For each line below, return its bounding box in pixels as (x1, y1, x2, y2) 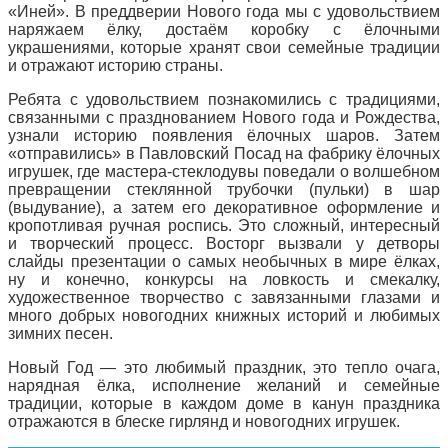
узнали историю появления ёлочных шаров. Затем (8, 126, 440, 144)
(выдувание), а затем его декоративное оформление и (8, 198, 440, 216)
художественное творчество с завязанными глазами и (8, 288, 440, 306)
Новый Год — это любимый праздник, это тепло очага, (8, 358, 440, 376)
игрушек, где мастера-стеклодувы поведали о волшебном (8, 162, 440, 180)
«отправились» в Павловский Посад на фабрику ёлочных (8, 144, 440, 162)
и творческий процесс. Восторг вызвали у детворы (8, 234, 440, 252)
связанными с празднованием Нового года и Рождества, (8, 108, 440, 126)
